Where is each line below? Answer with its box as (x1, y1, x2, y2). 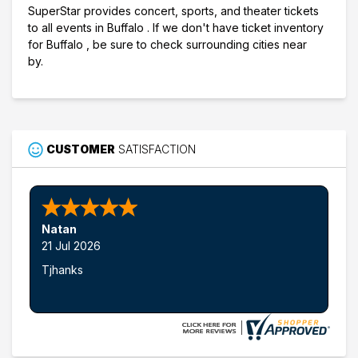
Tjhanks (42, 263, 83, 277)
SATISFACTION (115, 142, 197, 157)
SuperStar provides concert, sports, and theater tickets (28, 4, 319, 18)
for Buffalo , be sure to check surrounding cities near (28, 38, 307, 52)
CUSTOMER (46, 142, 116, 157)
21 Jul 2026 (42, 239, 101, 253)
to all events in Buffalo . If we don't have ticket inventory (28, 21, 324, 35)
